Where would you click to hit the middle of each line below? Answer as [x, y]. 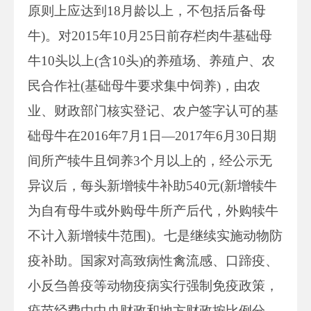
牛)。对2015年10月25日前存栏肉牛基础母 [150, 35]
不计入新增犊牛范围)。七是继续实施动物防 [155, 235]
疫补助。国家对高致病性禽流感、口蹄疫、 [153, 260]
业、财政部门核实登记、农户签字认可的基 [153, 110]
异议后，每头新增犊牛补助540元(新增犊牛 [152, 185]
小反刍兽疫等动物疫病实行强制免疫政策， [153, 285]
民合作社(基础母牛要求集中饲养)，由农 [144, 85]
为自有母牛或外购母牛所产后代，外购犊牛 [153, 210]
